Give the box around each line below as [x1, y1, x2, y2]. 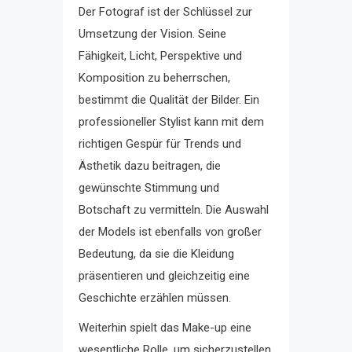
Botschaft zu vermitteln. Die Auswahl [79, 202, 269, 217]
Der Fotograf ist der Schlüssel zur [79, 4, 252, 19]
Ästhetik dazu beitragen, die [79, 158, 221, 173]
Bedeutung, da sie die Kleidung [79, 246, 234, 261]
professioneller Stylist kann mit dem [79, 114, 264, 129]
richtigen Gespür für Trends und [79, 136, 241, 151]
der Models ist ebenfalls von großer [79, 224, 262, 239]
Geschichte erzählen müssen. [79, 290, 231, 305]
